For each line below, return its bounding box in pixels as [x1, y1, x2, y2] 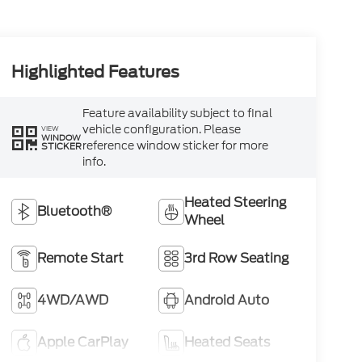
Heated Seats [184, 333, 271, 352]
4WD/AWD [36, 291, 108, 310]
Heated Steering [184, 193, 288, 213]
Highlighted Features [11, 62, 179, 82]
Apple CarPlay [36, 333, 128, 352]
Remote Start [36, 249, 124, 268]
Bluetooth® [36, 202, 112, 221]
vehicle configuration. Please [82, 121, 241, 138]
